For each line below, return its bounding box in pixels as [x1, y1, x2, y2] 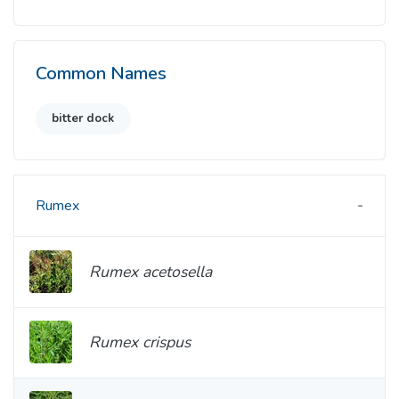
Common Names [36, 61, 167, 85]
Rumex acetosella [89, 260, 212, 282]
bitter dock [52, 110, 115, 126]
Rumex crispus [89, 331, 191, 354]
